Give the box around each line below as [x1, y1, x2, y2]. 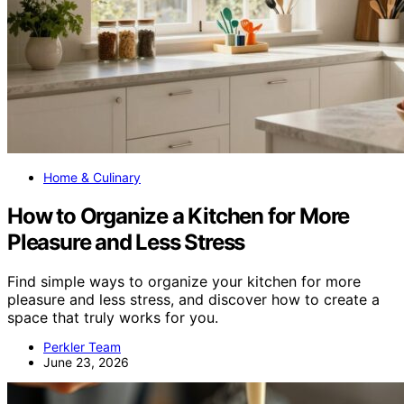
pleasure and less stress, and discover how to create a [7, 290, 380, 309]
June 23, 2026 [43, 354, 129, 371]
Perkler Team [43, 339, 121, 355]
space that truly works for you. [7, 308, 218, 327]
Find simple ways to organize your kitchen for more [7, 272, 361, 291]
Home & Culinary [43, 169, 141, 185]
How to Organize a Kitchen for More [7, 202, 350, 229]
